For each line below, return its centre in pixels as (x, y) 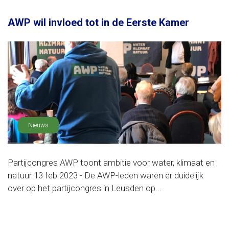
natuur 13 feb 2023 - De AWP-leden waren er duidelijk (106, 175)
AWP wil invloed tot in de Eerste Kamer (98, 22)
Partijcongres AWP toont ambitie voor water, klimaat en (111, 163)
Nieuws (38, 125)
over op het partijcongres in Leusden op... (85, 188)
